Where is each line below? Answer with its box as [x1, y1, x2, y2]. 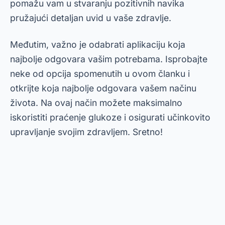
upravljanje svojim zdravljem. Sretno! [10, 126, 163, 137]
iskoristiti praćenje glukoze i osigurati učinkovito [10, 111, 210, 123]
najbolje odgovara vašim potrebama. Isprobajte [10, 53, 207, 64]
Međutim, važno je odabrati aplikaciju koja [10, 39, 185, 50]
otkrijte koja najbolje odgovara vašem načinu [10, 82, 196, 93]
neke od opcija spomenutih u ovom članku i [10, 68, 190, 79]
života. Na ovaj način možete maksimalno [10, 97, 182, 108]
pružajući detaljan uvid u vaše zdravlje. [10, 12, 171, 23]
